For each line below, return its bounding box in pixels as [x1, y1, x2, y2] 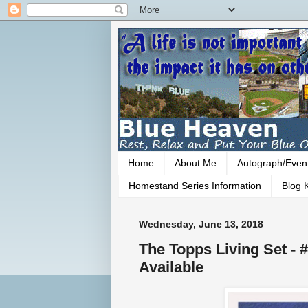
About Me [175, 157, 217, 169]
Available [139, 258, 203, 276]
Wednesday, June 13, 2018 [139, 218, 263, 230]
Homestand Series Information [129, 180, 261, 192]
